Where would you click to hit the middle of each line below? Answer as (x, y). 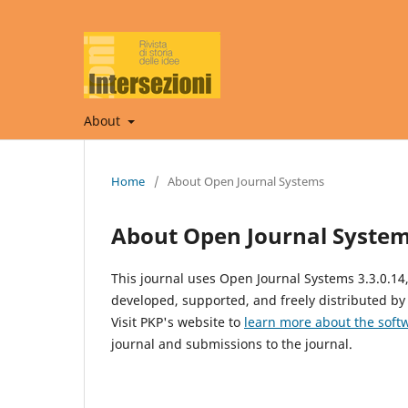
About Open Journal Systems (246, 181)
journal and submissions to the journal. (232, 343)
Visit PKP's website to (178, 321)
